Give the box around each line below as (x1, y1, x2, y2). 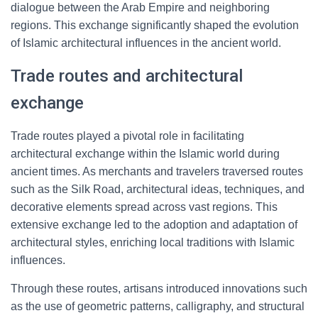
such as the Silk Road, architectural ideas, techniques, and (11, 183, 305, 195)
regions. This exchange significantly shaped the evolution (11, 19, 299, 31)
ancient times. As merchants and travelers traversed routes (11, 165, 303, 177)
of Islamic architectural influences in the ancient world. (11, 37, 281, 49)
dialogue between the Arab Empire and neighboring (11, 1, 270, 13)
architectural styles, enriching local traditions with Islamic (11, 236, 295, 248)
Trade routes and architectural (11, 66, 243, 86)
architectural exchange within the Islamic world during (11, 148, 280, 160)
